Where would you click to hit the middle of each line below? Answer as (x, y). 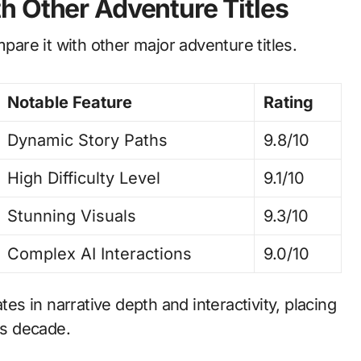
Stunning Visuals (72, 216)
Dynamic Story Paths (88, 140)
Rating (288, 102)
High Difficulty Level (84, 178)
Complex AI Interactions (100, 254)
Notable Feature (70, 102)
